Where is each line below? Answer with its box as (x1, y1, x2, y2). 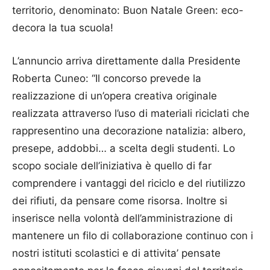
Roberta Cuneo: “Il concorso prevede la (12, 72, 201, 84)
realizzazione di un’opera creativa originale (12, 89, 217, 102)
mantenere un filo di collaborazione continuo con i (12, 229, 253, 242)
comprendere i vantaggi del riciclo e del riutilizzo (12, 177, 245, 189)
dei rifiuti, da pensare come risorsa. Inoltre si (12, 194, 227, 207)
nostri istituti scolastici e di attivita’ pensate (12, 246, 221, 259)
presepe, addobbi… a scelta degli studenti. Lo (12, 142, 235, 154)
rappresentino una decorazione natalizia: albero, (12, 124, 246, 137)
